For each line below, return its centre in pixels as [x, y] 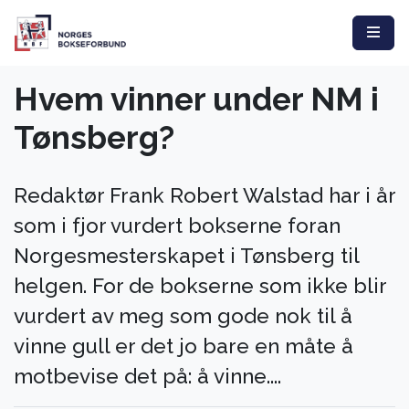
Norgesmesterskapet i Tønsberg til [186, 255]
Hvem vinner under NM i [196, 99]
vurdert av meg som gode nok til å [183, 315]
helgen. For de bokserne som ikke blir [200, 285]
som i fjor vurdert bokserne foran [177, 225]
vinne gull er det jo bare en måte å [184, 346]
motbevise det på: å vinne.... [147, 376]
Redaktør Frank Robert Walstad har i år [204, 195]
